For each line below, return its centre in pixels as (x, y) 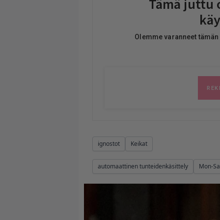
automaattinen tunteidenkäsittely (143, 166)
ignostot (109, 144)
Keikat (139, 144)
